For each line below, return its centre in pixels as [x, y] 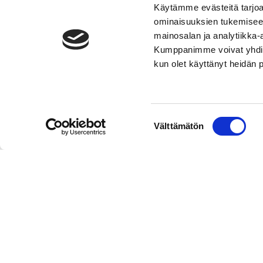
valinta [166, 133]
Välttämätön [179, 126]
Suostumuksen [183, 119]
